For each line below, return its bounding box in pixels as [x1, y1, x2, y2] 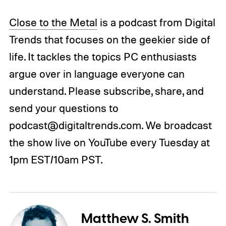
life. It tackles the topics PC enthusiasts [9, 49, 197, 63]
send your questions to [9, 101, 119, 115]
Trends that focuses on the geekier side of [9, 32, 210, 46]
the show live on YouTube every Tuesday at [9, 135, 210, 149]
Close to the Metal [9, 15, 97, 29]
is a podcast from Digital [97, 15, 215, 29]
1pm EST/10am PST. [9, 152, 102, 166]
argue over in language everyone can [9, 67, 185, 80]
